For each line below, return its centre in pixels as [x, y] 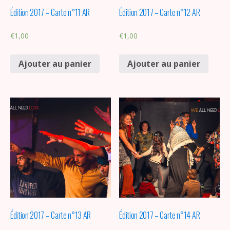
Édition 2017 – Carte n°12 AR [160, 13]
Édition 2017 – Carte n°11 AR [50, 13]
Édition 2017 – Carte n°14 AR [160, 215]
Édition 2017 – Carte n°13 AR [51, 215]
